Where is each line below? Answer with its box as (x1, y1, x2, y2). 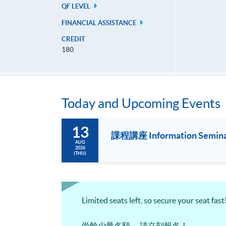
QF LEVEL (62, 3, 92, 11)
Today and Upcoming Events (62, 96, 220, 111)
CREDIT (62, 35, 85, 43)
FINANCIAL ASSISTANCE (62, 19, 138, 27)
